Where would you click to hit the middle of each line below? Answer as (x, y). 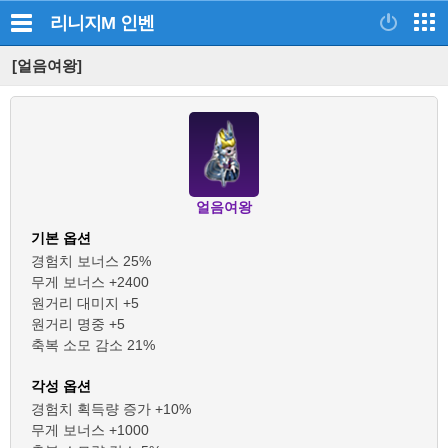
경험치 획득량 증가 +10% (111, 409)
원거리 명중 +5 (78, 324)
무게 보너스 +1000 (90, 430)
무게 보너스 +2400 (90, 282)
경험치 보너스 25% (91, 261)
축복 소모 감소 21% (93, 345)
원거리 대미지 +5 (85, 303)
